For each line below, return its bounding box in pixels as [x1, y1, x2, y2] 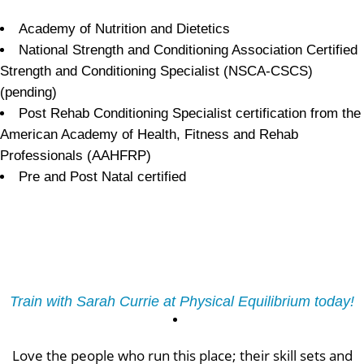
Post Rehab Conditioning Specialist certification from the [19, 105, 361, 121]
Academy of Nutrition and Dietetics [19, 20, 230, 37]
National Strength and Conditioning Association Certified [19, 41, 357, 58]
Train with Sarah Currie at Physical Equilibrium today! [10, 292, 354, 310]
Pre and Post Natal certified [19, 168, 186, 184]
